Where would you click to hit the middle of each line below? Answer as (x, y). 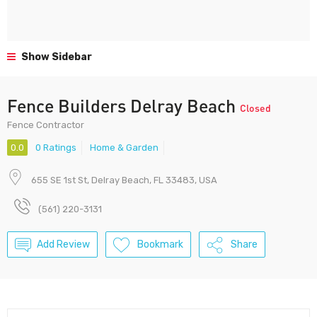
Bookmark (160, 245)
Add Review (63, 245)
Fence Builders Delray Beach (123, 105)
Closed (255, 108)
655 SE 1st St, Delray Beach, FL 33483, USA (124, 180)
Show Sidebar (56, 57)
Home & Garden (124, 148)
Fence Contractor (46, 125)
